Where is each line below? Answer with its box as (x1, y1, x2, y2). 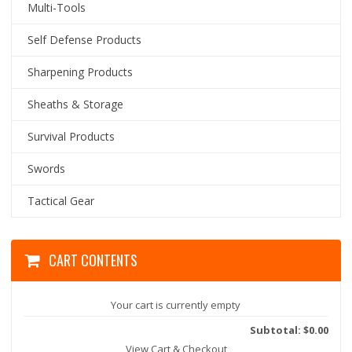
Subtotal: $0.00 (249, 323, 328, 337)
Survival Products (27, 129, 115, 144)
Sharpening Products (27, 64, 134, 79)
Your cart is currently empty (111, 298, 241, 312)
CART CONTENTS (49, 250, 138, 270)
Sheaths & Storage (27, 97, 124, 112)
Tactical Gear (27, 193, 95, 208)
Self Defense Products (27, 32, 142, 47)
